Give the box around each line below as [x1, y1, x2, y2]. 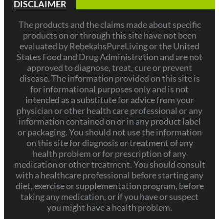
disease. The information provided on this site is [19, 73, 200, 84]
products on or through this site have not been [22, 30, 197, 41]
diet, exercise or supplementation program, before [15, 180, 204, 192]
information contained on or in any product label [18, 116, 201, 127]
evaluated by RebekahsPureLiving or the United [20, 41, 199, 52]
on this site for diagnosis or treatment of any [26, 137, 193, 149]
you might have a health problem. [47, 202, 172, 213]
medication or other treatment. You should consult [14, 159, 205, 170]
